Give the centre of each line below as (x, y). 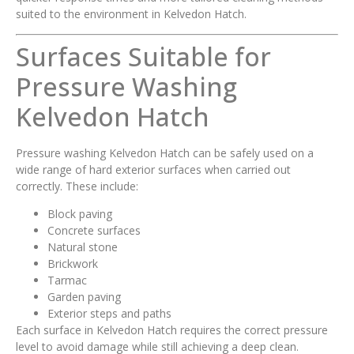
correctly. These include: (77, 186)
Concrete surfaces (94, 230)
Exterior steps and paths (109, 313)
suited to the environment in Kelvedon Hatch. (131, 14)
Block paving (80, 213)
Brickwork (73, 263)
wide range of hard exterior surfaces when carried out (153, 169)
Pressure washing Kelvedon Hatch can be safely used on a (165, 153)
